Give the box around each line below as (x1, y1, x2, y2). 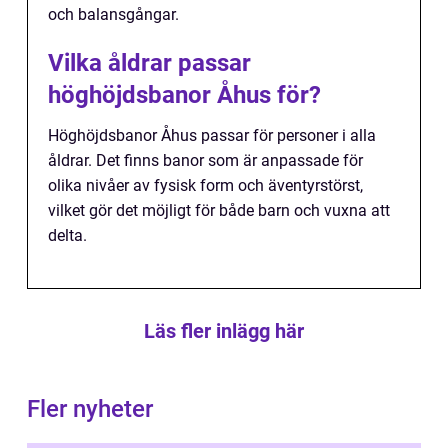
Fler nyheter (27, 394, 153, 423)
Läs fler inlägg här (144, 318, 304, 343)
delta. (48, 225, 87, 245)
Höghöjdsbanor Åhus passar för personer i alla (48, 125, 376, 145)
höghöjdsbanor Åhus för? (48, 80, 321, 109)
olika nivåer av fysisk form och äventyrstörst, (48, 175, 363, 195)
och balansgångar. (48, 4, 179, 24)
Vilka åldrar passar (48, 48, 251, 77)
